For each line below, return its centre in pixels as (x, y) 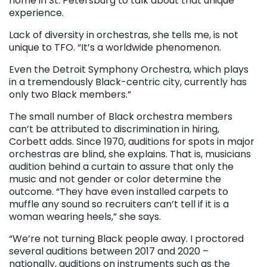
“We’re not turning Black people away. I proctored (126, 238)
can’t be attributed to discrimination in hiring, (114, 129)
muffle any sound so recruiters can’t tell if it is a (119, 204)
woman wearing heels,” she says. (85, 216)
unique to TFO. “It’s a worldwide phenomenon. (115, 47)
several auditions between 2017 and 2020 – (109, 251)
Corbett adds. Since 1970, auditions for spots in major (132, 141)
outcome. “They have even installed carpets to (119, 191)
